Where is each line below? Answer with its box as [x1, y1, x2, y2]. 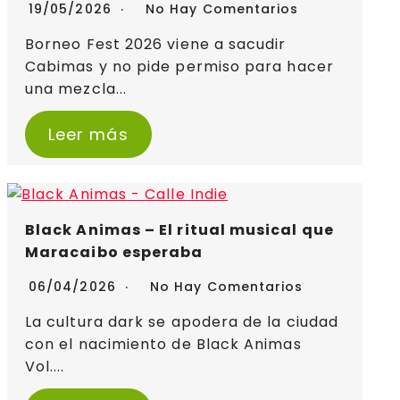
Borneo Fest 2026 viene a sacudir [25, 34, 287, 55]
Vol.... [25, 356, 65, 378]
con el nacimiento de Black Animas [25, 334, 302, 355]
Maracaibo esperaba [25, 242, 204, 263]
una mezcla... [25, 79, 128, 100]
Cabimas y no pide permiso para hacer [25, 56, 334, 78]
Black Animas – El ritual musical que [25, 220, 334, 241]
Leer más [47, 123, 129, 146]
